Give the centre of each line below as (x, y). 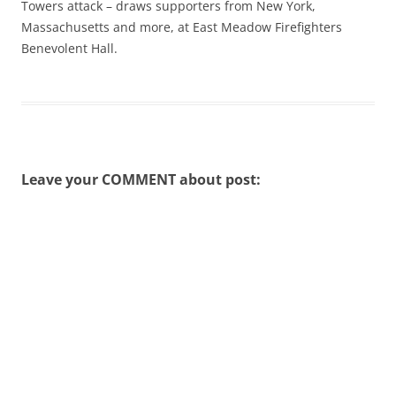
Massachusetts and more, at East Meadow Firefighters (182, 27)
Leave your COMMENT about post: (141, 180)
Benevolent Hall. (69, 49)
